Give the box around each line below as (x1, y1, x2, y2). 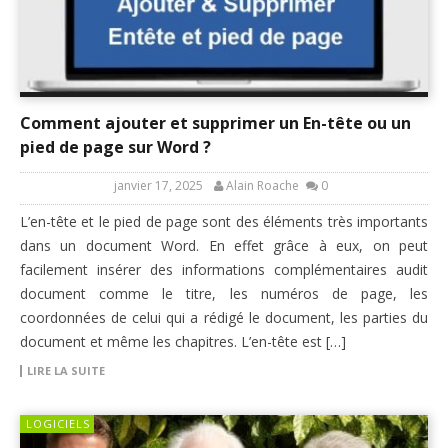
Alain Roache (225, 176, 299, 194)
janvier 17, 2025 (113, 176, 203, 194)
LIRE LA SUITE (27, 362, 105, 378)
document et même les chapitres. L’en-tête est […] (20, 331, 346, 351)
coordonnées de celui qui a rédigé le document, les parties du (20, 307, 428, 327)
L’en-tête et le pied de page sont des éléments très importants (20, 211, 428, 231)
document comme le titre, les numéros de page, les (20, 283, 428, 303)
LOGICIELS (26, 415, 90, 431)
